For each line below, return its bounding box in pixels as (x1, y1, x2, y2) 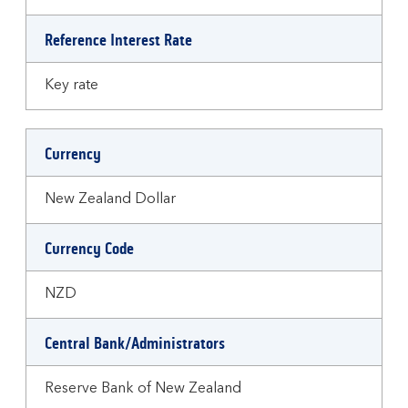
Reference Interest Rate (45, 30, 192, 50)
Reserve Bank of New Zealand (45, 382, 241, 396)
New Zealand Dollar (45, 192, 176, 207)
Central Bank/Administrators (45, 333, 225, 353)
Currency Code (45, 239, 134, 259)
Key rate (45, 78, 98, 93)
